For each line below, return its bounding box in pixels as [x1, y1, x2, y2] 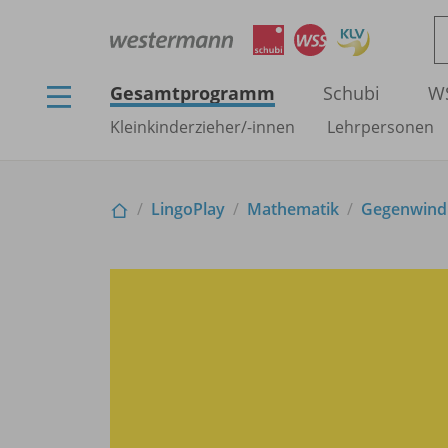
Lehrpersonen [327, 116, 434, 138]
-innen [247, 116, 295, 138]
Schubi [323, 81, 380, 105]
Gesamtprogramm [110, 81, 275, 105]
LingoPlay [151, 198, 225, 220]
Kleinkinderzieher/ [110, 116, 247, 138]
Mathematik [247, 198, 339, 220]
